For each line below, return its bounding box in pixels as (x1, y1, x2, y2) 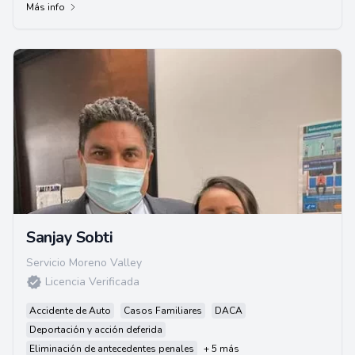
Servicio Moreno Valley (26, 255, 142, 270)
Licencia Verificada (45, 274, 139, 289)
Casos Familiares (124, 304, 202, 317)
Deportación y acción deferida (29, 323, 162, 336)
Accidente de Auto (29, 304, 111, 317)
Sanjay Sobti (26, 227, 113, 248)
